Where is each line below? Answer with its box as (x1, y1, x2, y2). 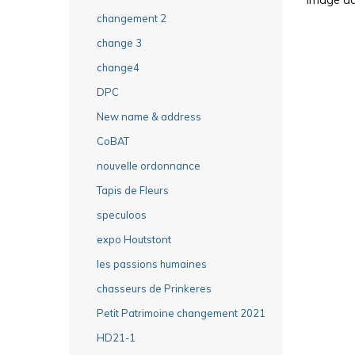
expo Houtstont (97, 232, 171, 246)
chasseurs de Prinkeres (97, 281, 212, 295)
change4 (97, 60, 139, 74)
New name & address (97, 109, 201, 123)
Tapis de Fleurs (97, 183, 169, 197)
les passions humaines (97, 257, 207, 270)
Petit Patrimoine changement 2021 (97, 306, 265, 319)
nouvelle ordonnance (97, 158, 200, 172)
